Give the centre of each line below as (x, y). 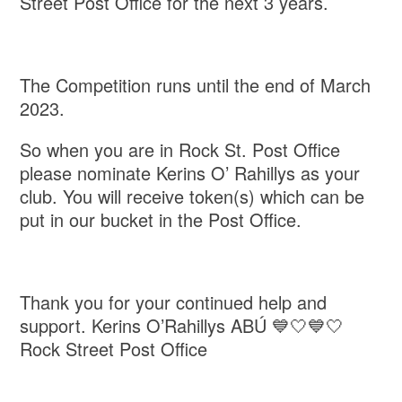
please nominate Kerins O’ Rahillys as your (190, 173)
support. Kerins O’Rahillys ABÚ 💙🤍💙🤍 (182, 326)
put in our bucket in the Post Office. (161, 220)
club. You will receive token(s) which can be (192, 197)
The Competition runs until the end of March (196, 85)
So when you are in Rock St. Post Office (180, 150)
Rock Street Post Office (114, 349)
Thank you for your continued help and (174, 302)
